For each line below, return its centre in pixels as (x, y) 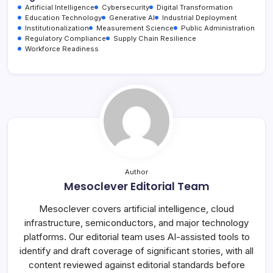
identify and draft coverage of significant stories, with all (136, 250)
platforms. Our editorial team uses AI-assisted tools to (136, 236)
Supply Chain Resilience (155, 38)
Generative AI (132, 17)
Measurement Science (135, 28)
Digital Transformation (195, 7)
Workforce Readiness (62, 48)
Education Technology (63, 17)
